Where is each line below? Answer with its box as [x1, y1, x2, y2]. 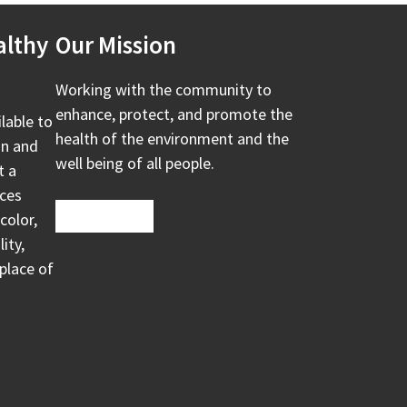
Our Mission [55, 28, 176, 60]
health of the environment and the [55, 127, 289, 149]
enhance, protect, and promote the [55, 103, 293, 124]
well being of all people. [55, 152, 214, 174]
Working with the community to [55, 78, 272, 100]
